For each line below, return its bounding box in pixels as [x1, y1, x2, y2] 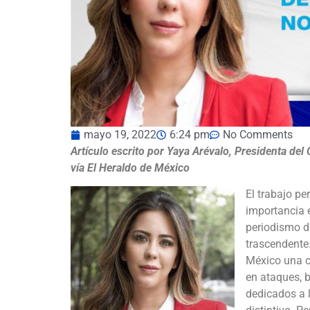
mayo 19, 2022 [84, 127, 156, 141]
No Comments [223, 127, 293, 141]
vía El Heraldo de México [71, 161, 192, 174]
